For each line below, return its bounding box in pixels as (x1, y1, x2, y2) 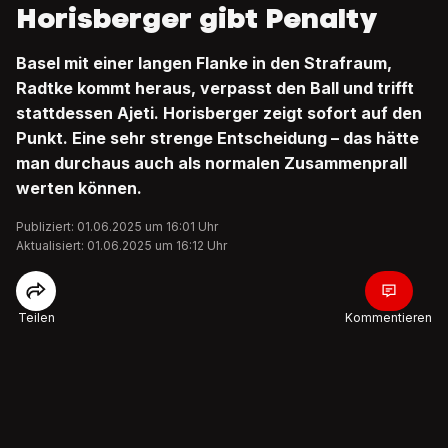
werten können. (16, 178, 142, 198)
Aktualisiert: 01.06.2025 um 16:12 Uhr (16, 238, 227, 253)
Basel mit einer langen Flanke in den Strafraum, (16, 53, 392, 73)
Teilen (17, 310, 55, 325)
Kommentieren (345, 310, 432, 325)
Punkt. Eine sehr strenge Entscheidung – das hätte (16, 128, 419, 148)
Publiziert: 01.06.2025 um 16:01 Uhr (16, 219, 218, 234)
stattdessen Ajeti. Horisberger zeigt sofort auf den (16, 103, 422, 123)
